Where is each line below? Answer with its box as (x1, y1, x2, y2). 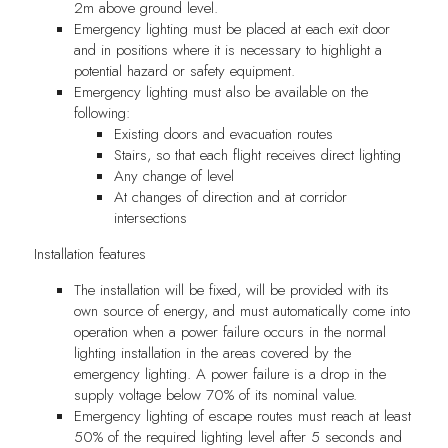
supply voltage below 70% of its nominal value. (73, 383, 357, 406)
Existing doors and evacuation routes (113, 122, 333, 145)
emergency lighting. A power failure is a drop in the (73, 362, 386, 385)
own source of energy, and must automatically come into (73, 299, 410, 322)
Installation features (33, 242, 146, 265)
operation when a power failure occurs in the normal (73, 320, 386, 343)
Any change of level (113, 164, 234, 187)
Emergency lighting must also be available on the (73, 80, 368, 103)
